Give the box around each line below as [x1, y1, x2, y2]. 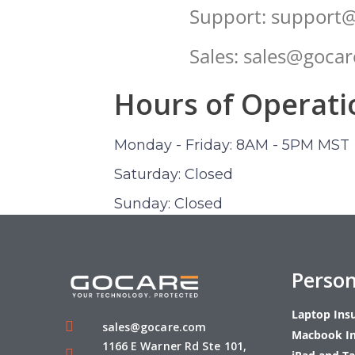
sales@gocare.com [101, 319, 207, 334]
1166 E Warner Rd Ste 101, [101, 338, 247, 353]
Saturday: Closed [114, 165, 233, 183]
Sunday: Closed [114, 194, 223, 212]
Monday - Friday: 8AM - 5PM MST [114, 136, 349, 154]
